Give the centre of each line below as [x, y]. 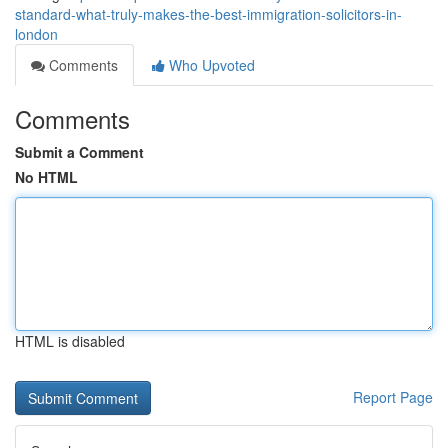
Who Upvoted [210, 65]
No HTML [46, 177]
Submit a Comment [79, 152]
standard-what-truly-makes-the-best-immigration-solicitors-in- [208, 14]
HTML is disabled [70, 341]
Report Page [393, 397]
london [36, 34]
